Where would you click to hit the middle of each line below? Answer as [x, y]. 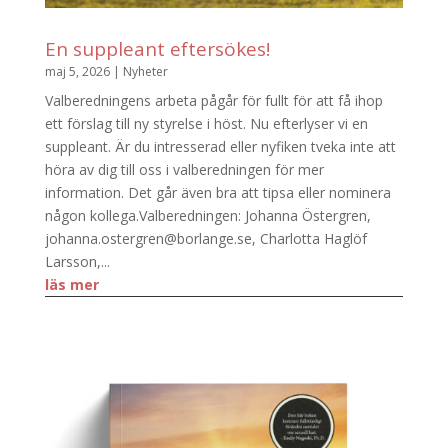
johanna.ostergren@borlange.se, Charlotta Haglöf [205, 239]
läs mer [71, 285]
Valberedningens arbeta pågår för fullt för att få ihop [213, 101]
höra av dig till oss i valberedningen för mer [184, 170]
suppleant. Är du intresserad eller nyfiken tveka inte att [220, 147]
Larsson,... [77, 262]
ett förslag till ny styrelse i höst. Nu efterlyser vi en [206, 124]
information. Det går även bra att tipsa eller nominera [217, 193]
